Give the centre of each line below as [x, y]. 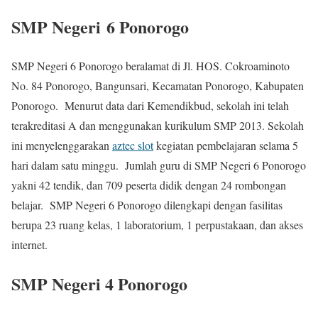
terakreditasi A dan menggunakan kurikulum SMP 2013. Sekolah [158, 126]
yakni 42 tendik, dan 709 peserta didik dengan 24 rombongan [149, 185]
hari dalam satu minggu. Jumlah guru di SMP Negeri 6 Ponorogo [159, 165]
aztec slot [133, 146]
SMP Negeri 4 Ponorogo [99, 284]
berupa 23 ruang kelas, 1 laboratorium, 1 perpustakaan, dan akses [157, 225]
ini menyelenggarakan [62, 146]
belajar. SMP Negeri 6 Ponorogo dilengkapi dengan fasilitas [147, 205]
